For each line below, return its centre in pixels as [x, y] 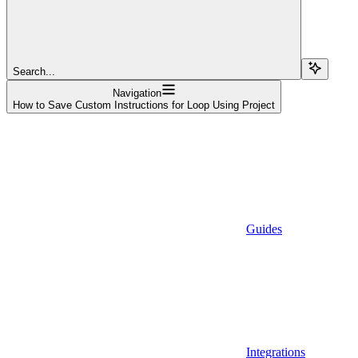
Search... [34, 71]
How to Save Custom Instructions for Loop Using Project [144, 105]
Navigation [137, 93]
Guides [264, 229]
